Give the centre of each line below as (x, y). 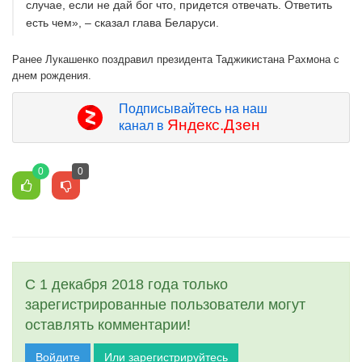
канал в (143, 126)
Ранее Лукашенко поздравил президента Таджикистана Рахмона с (176, 60)
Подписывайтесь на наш (193, 109)
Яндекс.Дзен (213, 125)
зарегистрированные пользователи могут (165, 305)
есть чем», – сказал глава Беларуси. (122, 23)
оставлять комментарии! (108, 325)
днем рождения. (52, 76)
